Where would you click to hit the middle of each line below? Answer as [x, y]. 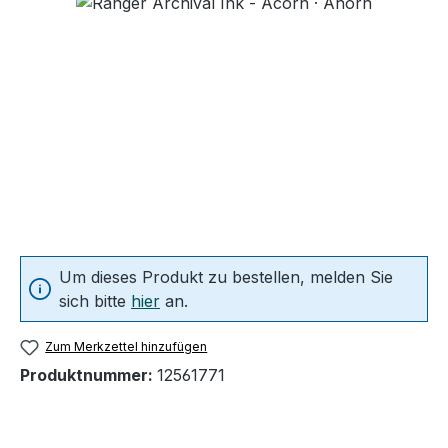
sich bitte [95, 300]
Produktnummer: [88, 375]
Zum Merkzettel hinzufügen [126, 346]
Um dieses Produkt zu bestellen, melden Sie [226, 276]
